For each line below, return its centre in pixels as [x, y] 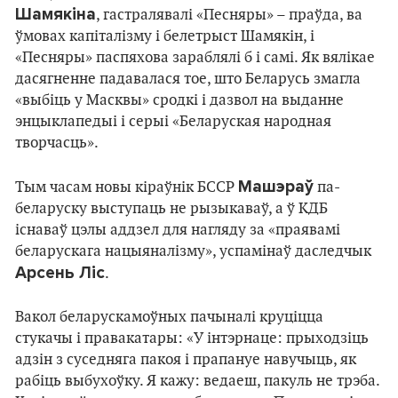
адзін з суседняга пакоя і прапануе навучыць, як [186, 360]
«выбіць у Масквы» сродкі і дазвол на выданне [179, 101]
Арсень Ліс [60, 273]
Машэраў [276, 187]
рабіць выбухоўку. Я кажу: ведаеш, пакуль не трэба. [197, 382]
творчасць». [57, 143]
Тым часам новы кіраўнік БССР [127, 188]
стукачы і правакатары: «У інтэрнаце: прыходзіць [192, 339]
